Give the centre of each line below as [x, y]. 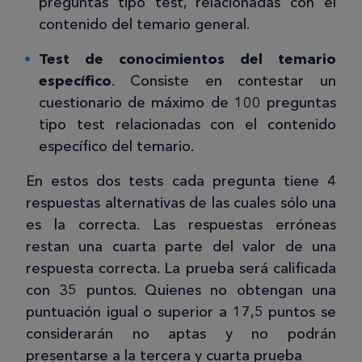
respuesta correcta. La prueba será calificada [181, 269]
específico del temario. [116, 147]
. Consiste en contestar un [224, 81]
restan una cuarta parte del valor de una [181, 247]
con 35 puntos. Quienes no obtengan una [181, 290]
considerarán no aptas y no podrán [181, 334]
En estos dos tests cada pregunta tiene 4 [181, 181]
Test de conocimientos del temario [187, 59]
